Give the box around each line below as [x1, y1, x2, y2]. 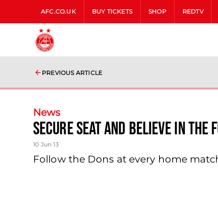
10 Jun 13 [33, 141, 59, 148]
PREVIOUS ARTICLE [42, 69, 103, 76]
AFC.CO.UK [41, 8, 76, 15]
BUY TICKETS [91, 8, 133, 15]
